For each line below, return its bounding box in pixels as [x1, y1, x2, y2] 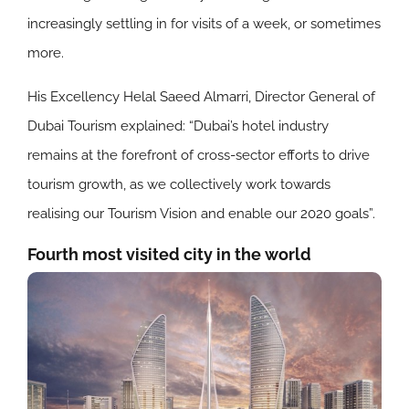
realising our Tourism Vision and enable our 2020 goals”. [27, 204, 375, 222]
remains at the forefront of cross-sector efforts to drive [27, 146, 370, 163]
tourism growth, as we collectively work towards [27, 175, 330, 193]
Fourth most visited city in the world [27, 244, 311, 264]
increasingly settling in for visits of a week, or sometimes [27, 15, 381, 32]
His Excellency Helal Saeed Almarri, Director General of [27, 88, 375, 105]
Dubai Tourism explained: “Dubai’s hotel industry [27, 117, 329, 134]
